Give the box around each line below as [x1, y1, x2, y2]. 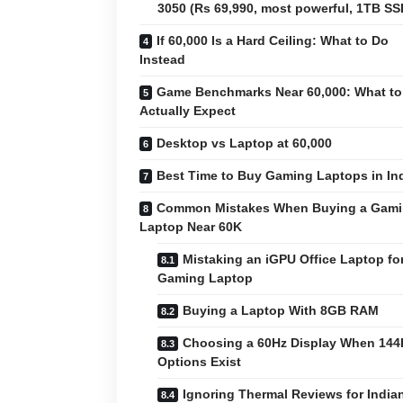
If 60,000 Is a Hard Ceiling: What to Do [157, 32, 389, 48]
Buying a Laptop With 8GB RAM [183, 302, 379, 318]
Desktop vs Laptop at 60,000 [157, 135, 332, 150]
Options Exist [157, 354, 241, 369]
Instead [139, 51, 185, 67]
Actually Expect [139, 103, 236, 118]
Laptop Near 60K [139, 219, 242, 234]
